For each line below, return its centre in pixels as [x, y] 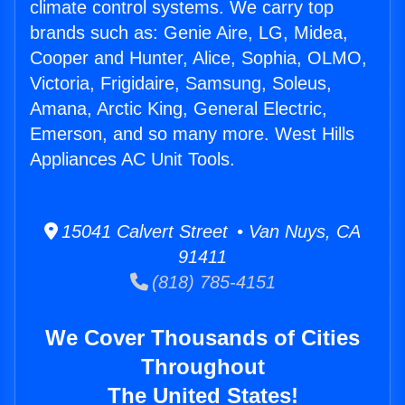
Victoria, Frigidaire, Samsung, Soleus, [181, 84]
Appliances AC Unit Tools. [132, 160]
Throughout [202, 367]
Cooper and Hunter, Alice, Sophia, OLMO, [198, 58]
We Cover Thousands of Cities [202, 338]
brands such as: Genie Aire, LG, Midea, [189, 33]
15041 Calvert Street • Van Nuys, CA [209, 232]
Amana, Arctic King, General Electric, [179, 109]
